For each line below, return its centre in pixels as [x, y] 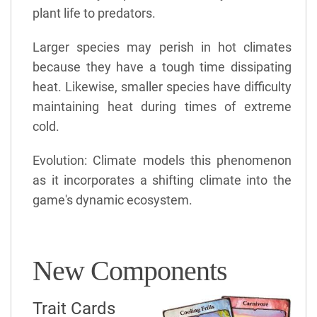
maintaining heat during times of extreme [162, 106]
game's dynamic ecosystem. [113, 200]
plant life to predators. [94, 13]
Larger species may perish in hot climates [162, 47]
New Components [130, 270]
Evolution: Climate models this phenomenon [162, 160]
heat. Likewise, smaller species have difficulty [162, 86]
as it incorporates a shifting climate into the [162, 180]
